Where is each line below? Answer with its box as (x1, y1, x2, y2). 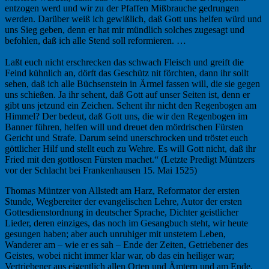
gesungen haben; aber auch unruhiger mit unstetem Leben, (5, 228, 226, 239)
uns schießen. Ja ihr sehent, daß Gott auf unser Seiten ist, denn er (5, 89, 250, 100)
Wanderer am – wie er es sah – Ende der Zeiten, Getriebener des (5, 239, 248, 250)
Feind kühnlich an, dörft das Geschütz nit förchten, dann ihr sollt (5, 67, 249, 78)
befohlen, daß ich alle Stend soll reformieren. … (5, 35, 186, 46)
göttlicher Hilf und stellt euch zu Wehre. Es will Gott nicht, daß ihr (5, 143, 256, 154)
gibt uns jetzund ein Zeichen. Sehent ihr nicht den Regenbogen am (5, 100, 256, 110)
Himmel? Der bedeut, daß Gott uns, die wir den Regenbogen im (5, 110, 247, 121)
